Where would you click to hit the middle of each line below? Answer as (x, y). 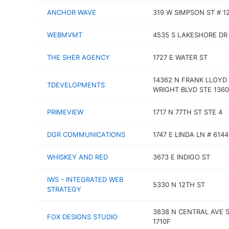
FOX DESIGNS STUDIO (82, 216)
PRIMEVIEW (65, 112)
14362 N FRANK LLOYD (190, 80)
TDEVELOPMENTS (76, 85)
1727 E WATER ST (180, 57)
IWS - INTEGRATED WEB (85, 179)
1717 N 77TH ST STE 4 (187, 112)
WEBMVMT (65, 35)
